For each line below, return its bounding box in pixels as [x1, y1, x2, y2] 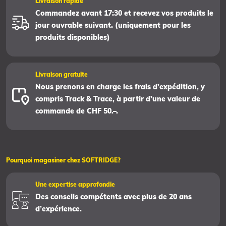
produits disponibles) [35, 32, 110, 42]
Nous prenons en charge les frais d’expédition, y [35, 82, 205, 91]
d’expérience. [35, 204, 82, 213]
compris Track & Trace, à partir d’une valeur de [35, 94, 200, 103]
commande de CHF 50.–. [35, 106, 118, 116]
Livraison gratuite [35, 70, 88, 78]
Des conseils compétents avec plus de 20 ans [35, 192, 192, 201]
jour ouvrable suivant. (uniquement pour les [35, 20, 191, 30]
